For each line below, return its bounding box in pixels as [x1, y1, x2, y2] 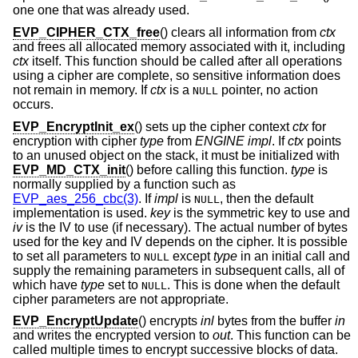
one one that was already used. [13, 3, 189, 18]
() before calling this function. [125, 162, 291, 177]
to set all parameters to [13, 249, 144, 263]
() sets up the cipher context [134, 119, 292, 133]
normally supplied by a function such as [13, 177, 236, 191]
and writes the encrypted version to [13, 328, 213, 343]
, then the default [220, 191, 313, 205]
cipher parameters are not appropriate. [13, 292, 229, 306]
